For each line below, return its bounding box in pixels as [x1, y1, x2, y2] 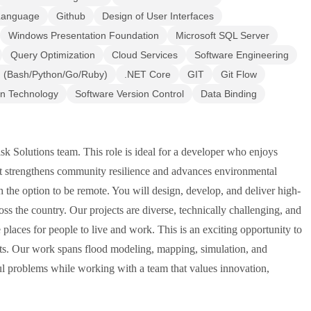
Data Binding [201, 88, 257, 99]
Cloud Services [112, 49, 178, 60]
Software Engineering [194, 49, 289, 60]
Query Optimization [10, 49, 95, 60]
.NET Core [124, 69, 171, 80]
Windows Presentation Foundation [8, 30, 159, 41]
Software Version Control [75, 88, 184, 99]
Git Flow [221, 69, 257, 80]
